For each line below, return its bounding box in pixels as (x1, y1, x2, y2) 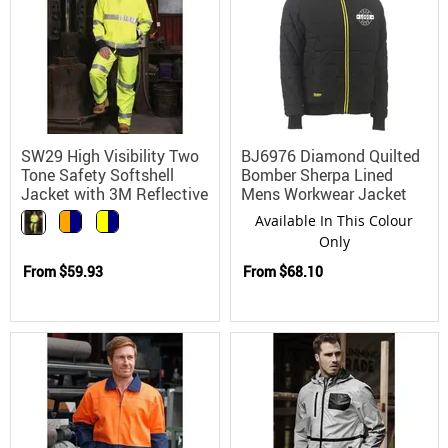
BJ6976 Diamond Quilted (240, 144, 420, 167)
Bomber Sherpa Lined (240, 163, 393, 186)
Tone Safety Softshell (21, 163, 174, 186)
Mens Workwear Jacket (240, 182, 407, 205)
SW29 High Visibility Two (21, 144, 199, 167)
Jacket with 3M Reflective (21, 182, 208, 205)
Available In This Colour (255, 210, 414, 230)
